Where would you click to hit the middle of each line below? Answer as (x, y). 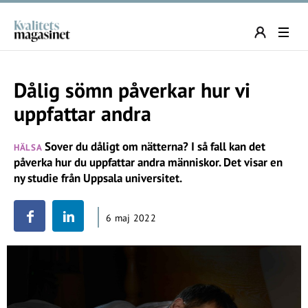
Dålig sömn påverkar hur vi (132, 90)
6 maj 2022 (131, 218)
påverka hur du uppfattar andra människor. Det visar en (148, 162)
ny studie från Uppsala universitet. (98, 178)
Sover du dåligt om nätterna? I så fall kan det (154, 146)
